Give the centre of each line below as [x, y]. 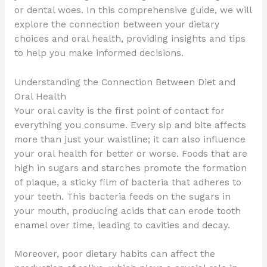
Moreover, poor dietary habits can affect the [114, 254]
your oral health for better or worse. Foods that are [131, 153]
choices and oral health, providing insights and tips [130, 38]
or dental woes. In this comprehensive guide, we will [133, 10]
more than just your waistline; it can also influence [130, 139]
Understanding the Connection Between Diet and [125, 82]
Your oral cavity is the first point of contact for [119, 111]
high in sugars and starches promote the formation [130, 168]
